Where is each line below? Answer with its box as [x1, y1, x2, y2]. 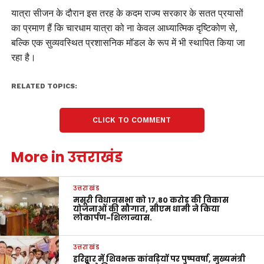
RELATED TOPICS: [11, 82, 77, 91]
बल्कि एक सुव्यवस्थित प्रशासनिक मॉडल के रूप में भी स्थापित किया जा [11, 36, 245, 49]
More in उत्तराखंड [11, 147, 123, 167]
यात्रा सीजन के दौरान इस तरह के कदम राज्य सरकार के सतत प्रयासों [11, 6, 243, 20]
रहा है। [11, 51, 36, 64]
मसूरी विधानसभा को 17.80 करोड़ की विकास [73, 195, 229, 206]
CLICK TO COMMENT [93, 115, 171, 125]
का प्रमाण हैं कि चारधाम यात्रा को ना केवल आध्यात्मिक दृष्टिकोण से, [11, 21, 237, 35]
